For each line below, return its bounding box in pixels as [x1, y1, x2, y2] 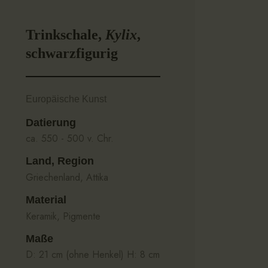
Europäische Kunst [25, 93, 106, 104]
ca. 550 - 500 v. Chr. [25, 132, 114, 146]
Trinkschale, [25, 26, 105, 42]
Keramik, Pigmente [25, 209, 100, 223]
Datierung [25, 116, 76, 129]
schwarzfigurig [25, 45, 118, 61]
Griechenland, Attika [25, 170, 108, 185]
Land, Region [25, 155, 94, 167]
